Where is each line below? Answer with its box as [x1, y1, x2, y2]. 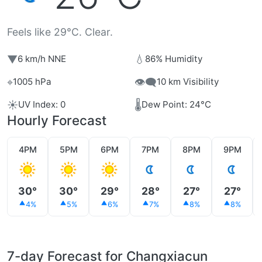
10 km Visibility [157, 76, 219, 88]
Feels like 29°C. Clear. [7, 25, 113, 38]
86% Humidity [145, 53, 202, 65]
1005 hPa [13, 76, 51, 88]
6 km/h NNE [18, 53, 66, 65]
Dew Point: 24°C [142, 99, 211, 111]
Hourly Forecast [7, 112, 106, 128]
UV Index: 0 [18, 99, 65, 111]
